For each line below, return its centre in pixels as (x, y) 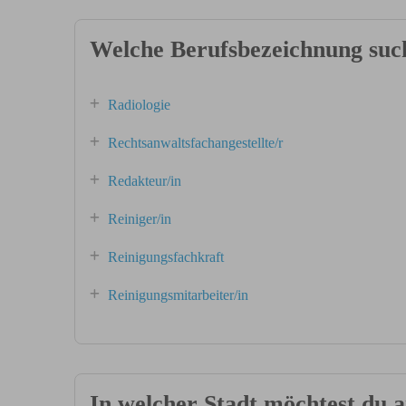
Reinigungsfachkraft (166, 257)
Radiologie (139, 105)
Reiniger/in (140, 219)
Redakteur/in (145, 181)
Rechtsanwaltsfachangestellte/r (195, 143)
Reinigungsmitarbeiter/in (178, 295)
